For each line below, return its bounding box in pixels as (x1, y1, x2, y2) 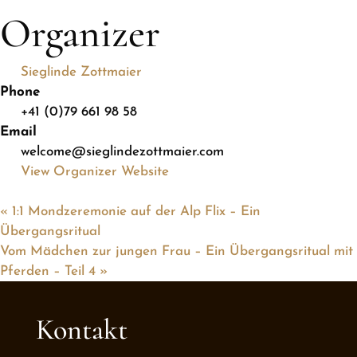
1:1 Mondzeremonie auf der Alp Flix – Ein (8, 205, 261, 219)
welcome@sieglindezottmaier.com (20, 144, 224, 159)
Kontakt (35, 312, 127, 347)
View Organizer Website (20, 164, 169, 178)
